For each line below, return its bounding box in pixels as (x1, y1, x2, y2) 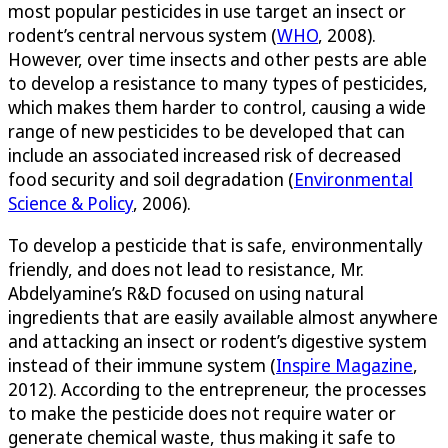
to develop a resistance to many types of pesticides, (8, 70, 428, 95)
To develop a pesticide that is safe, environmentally (8, 232, 423, 257)
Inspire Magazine (276, 352, 413, 377)
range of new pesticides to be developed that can (8, 118, 405, 143)
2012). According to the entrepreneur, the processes (8, 376, 426, 401)
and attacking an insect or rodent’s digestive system (8, 328, 427, 353)
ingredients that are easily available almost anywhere (8, 304, 438, 329)
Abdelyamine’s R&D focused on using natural (8, 280, 364, 305)
